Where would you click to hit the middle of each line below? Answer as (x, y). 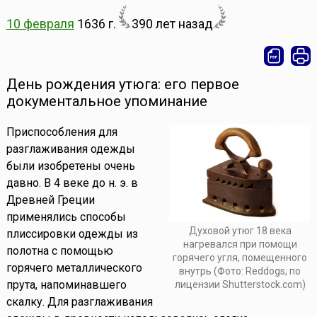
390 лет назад (172, 24)
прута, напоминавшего (66, 285)
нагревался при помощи (240, 244)
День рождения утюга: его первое (122, 85)
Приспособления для (62, 132)
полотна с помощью (59, 251)
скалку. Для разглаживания (79, 302)
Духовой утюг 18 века (240, 231)
